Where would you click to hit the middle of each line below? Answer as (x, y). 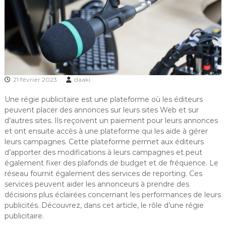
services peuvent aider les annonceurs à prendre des (97, 184)
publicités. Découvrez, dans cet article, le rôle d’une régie (104, 205)
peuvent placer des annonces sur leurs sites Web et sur (101, 110)
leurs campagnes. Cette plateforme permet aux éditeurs (104, 142)
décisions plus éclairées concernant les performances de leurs (112, 194)
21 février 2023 (35, 79)
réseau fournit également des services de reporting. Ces (103, 173)
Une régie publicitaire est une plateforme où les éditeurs (103, 99)
